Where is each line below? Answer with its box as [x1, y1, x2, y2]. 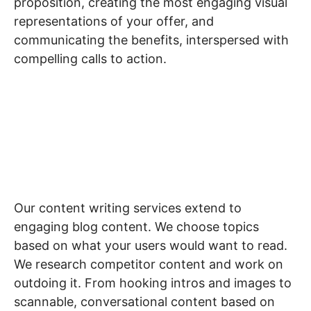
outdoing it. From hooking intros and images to [14, 276, 292, 290]
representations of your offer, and [14, 14, 214, 28]
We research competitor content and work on [14, 257, 283, 271]
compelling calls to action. [14, 51, 167, 66]
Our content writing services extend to [14, 201, 242, 215]
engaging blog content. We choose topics [14, 219, 259, 234]
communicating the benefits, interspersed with [14, 33, 289, 47]
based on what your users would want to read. [14, 238, 287, 253]
